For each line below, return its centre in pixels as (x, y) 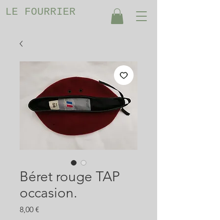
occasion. (48, 193)
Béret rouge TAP (70, 177)
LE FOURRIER (41, 12)
